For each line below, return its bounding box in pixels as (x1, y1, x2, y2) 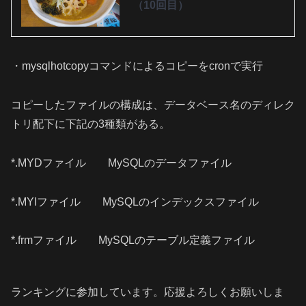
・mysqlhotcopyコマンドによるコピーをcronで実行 (11, 60, 263, 72)
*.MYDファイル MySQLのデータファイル (11, 156, 232, 169)
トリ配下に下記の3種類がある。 (11, 118, 170, 130)
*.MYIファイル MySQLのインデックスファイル (11, 195, 259, 208)
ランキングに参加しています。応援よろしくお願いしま (11, 286, 284, 298)
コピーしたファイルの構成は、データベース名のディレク (11, 99, 295, 111)
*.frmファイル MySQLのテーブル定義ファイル (11, 234, 255, 247)
